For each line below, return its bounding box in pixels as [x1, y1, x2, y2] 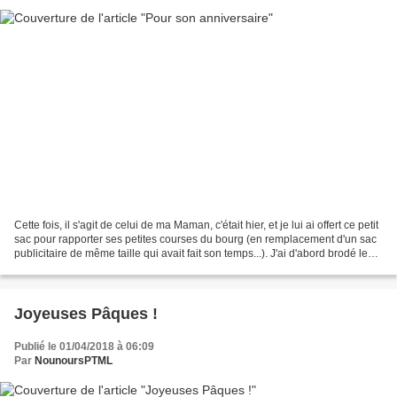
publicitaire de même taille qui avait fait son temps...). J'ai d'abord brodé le [14, 247, 368, 261]
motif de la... [14, 261, 72, 275]
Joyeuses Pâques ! [14, 305, 158, 323]
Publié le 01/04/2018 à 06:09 [14, 340, 154, 354]
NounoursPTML [35, 354, 113, 368]
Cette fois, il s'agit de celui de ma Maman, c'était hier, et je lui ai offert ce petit [14, 219, 378, 232]
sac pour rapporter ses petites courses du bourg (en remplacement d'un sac [14, 233, 377, 246]
